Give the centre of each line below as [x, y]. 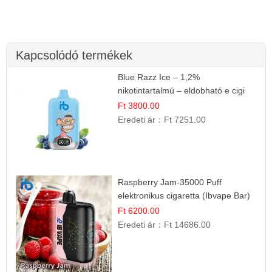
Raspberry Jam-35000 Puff [170, 182]
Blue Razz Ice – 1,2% [159, 77]
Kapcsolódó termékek [74, 55]
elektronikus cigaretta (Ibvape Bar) [184, 196]
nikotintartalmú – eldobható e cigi [182, 90]
